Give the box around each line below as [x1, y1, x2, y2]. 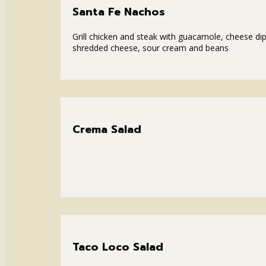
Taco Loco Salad [72, 238, 163, 255]
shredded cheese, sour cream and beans [72, 42, 229, 53]
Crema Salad [72, 121, 141, 138]
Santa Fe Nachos [72, 3, 165, 20]
